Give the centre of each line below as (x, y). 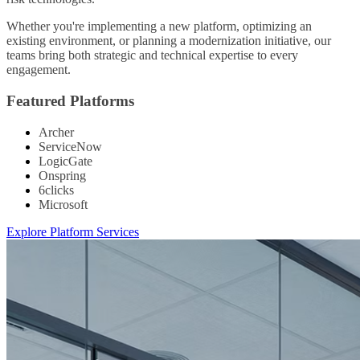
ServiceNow (70, 146)
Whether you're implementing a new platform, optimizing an (159, 27)
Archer (56, 132)
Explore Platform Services (73, 231)
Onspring (62, 175)
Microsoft (63, 204)
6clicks (56, 190)
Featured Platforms (70, 101)
